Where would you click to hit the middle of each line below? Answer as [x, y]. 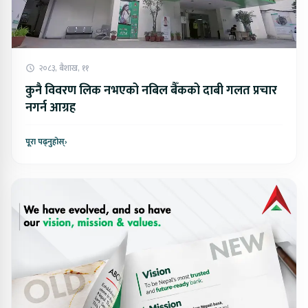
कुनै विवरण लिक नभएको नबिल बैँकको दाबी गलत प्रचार [151, 90]
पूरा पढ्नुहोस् [45, 141]
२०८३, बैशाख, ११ [64, 68]
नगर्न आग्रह [51, 108]
